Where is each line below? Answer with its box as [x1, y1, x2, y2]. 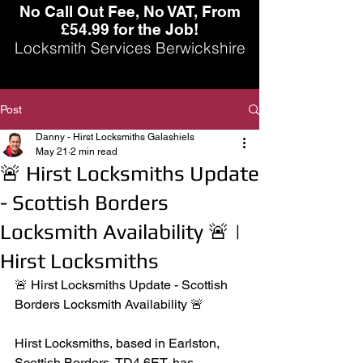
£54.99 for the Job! [61, 20, 199, 38]
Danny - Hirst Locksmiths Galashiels [36, 131, 194, 143]
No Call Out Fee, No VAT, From [19, 2, 241, 20]
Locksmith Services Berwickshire [14, 38, 246, 58]
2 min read [70, 146, 117, 157]
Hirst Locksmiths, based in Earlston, [15, 335, 223, 351]
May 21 [36, 146, 68, 157]
